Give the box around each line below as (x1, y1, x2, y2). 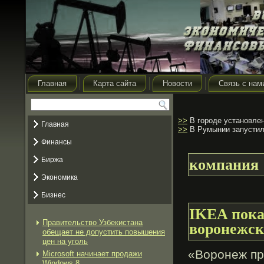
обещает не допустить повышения (42, 227, 165, 236)
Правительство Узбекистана (42, 218, 143, 227)
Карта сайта (93, 79, 136, 88)
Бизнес (41, 191, 65, 199)
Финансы (41, 138, 72, 146)
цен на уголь (42, 237, 88, 246)
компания (189, 156, 259, 173)
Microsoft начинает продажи (42, 249, 142, 258)
